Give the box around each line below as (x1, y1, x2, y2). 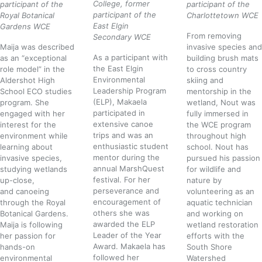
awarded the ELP (93, 219, 156, 229)
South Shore (186, 242, 232, 251)
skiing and (186, 75, 223, 85)
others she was (93, 208, 150, 218)
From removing (186, 30, 242, 40)
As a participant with (93, 52, 168, 62)
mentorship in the (186, 86, 251, 96)
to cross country (186, 64, 247, 74)
